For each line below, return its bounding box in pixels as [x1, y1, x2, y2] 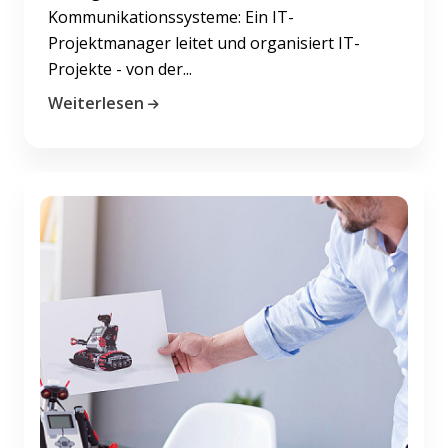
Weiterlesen [48, 91, 144, 114]
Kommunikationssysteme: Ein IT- [48, 5, 294, 28]
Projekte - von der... [48, 57, 192, 80]
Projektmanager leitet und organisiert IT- [48, 31, 360, 54]
